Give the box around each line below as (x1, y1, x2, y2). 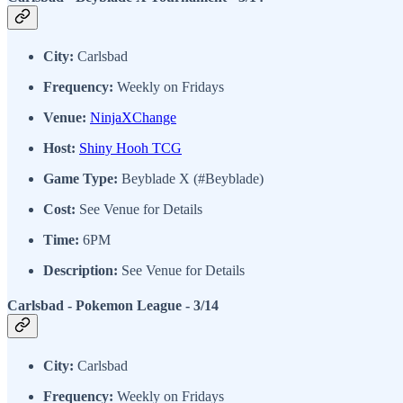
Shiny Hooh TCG (79, 140, 182, 157)
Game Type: (43, 171, 118, 187)
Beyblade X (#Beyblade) (118, 171, 264, 187)
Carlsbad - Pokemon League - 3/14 (7, 298, 219, 314)
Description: (43, 263, 118, 279)
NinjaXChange (90, 110, 176, 126)
